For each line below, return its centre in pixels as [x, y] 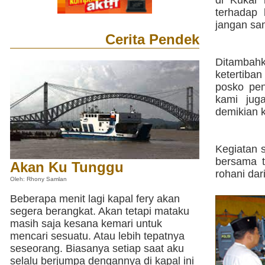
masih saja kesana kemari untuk [86, 224]
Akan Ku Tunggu [67, 167]
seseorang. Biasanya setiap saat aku [97, 248]
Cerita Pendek [152, 39]
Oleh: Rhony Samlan [38, 179]
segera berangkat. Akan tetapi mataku [100, 211]
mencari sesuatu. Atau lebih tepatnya [97, 236]
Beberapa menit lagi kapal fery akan [95, 199]
